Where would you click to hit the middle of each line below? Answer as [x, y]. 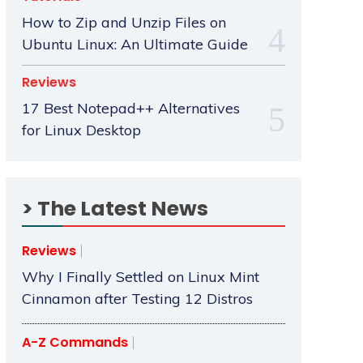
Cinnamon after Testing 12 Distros [137, 299]
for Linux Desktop [81, 130]
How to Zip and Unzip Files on [124, 23]
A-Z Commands [75, 343]
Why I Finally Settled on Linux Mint [140, 277]
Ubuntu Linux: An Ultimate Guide [135, 45]
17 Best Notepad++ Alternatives [130, 109]
